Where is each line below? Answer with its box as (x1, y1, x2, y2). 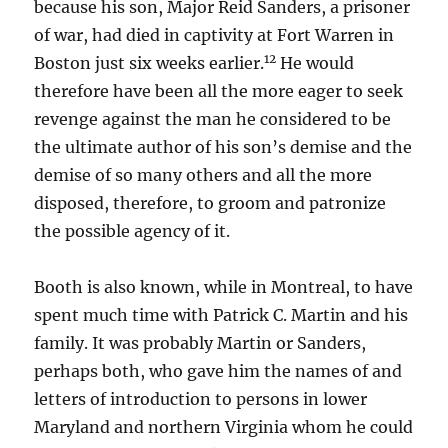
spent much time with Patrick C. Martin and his (34, 305, 409, 325)
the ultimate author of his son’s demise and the (34, 137, 413, 157)
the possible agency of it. (34, 221, 231, 241)
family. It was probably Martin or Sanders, (34, 333, 367, 353)
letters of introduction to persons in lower (34, 389, 368, 409)
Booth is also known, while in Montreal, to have (34, 277, 414, 297)
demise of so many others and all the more (34, 165, 373, 185)
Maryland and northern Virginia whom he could (34, 417, 414, 437)
